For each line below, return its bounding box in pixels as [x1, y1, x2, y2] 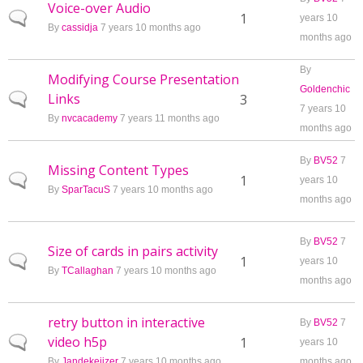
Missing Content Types [48, 161, 189, 179]
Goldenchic [300, 83, 350, 95]
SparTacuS [62, 184, 110, 195]
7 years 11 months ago [117, 113, 220, 124]
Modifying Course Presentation [48, 70, 239, 88]
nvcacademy [62, 113, 117, 124]
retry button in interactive [48, 314, 205, 331]
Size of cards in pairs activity [48, 242, 218, 260]
